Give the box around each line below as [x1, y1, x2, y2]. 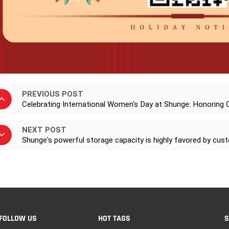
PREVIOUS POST [22, 89, 84, 99]
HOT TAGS [98, 213, 130, 224]
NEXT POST [22, 125, 67, 134]
